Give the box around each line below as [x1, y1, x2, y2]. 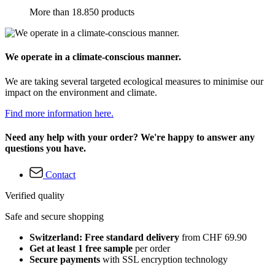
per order [133, 243, 170, 254]
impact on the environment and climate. [5, 87, 157, 98]
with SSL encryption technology [100, 254, 228, 265]
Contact [45, 169, 76, 180]
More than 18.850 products [29, 7, 134, 18]
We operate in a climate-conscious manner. [5, 52, 181, 63]
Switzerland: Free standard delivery [29, 232, 179, 243]
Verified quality [5, 190, 64, 201]
